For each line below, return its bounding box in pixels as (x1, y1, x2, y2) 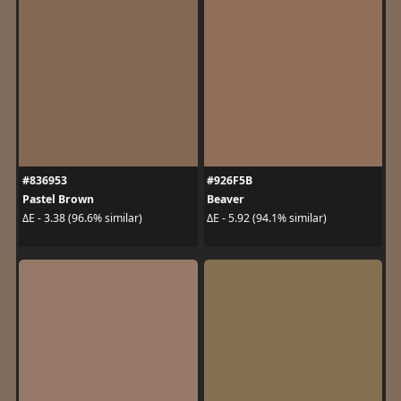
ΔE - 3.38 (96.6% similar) (21, 210, 142, 226)
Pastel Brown (21, 191, 94, 207)
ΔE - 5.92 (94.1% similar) (207, 210, 327, 226)
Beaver (207, 191, 244, 207)
